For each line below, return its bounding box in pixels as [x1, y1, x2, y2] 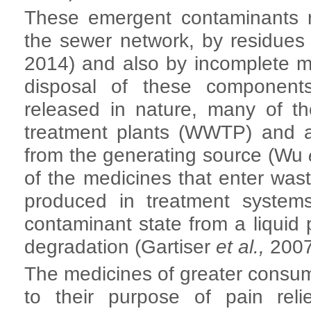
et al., [216, 235, 264, 258]
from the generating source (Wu [24, 144, 309, 166]
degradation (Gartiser [24, 235, 216, 258]
